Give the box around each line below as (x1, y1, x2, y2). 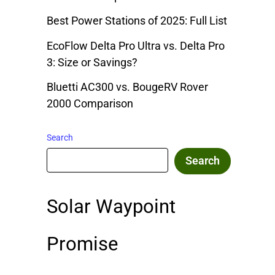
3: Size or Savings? (47, 55, 137, 69)
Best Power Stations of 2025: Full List (47, 14, 227, 28)
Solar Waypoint (47, 196, 176, 218)
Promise (47, 233, 118, 255)
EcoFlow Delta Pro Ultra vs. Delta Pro (47, 39, 225, 52)
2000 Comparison (47, 97, 133, 110)
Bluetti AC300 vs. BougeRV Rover (47, 80, 208, 94)
